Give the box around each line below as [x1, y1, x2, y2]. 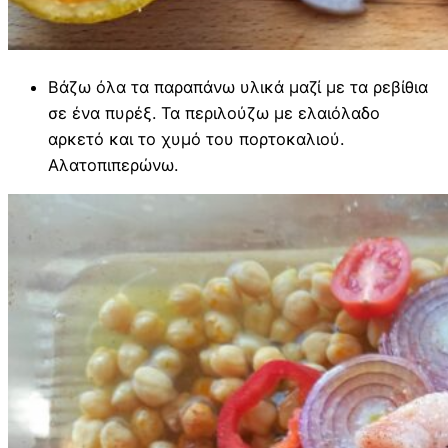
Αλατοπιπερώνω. [48, 154, 178, 175]
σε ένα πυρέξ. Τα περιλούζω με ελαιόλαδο [48, 102, 380, 123]
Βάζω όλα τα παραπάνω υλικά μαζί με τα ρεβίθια [48, 76, 428, 97]
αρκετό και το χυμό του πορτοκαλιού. [48, 128, 344, 149]
